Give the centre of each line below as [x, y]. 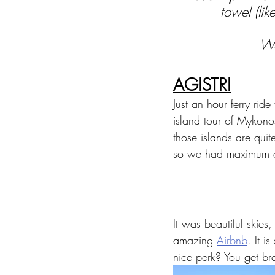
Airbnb [232, 240]
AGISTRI [202, 85]
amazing [195, 240]
